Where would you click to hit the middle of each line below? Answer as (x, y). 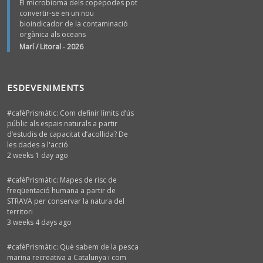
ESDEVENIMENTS (46, 87)
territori (20, 211)
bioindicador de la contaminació (74, 23)
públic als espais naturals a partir (62, 123)
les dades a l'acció (38, 144)
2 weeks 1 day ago (38, 155)
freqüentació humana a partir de (61, 190)
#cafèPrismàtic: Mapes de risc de (62, 180)
